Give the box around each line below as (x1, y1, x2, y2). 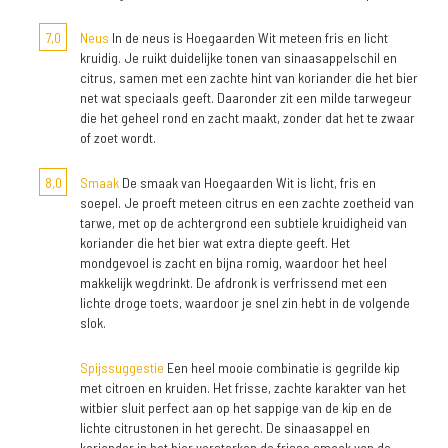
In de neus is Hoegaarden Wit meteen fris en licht (109, 29, 388, 47)
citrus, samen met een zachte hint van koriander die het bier (80, 69, 418, 87)
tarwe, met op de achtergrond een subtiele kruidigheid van (80, 214, 407, 232)
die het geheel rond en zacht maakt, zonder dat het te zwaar (80, 109, 415, 127)
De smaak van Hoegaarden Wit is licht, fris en (119, 174, 376, 192)
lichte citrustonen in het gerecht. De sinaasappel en (80, 419, 370, 437)
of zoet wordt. (80, 129, 156, 147)
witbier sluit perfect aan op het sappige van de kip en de (80, 399, 392, 417)
